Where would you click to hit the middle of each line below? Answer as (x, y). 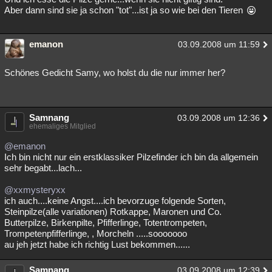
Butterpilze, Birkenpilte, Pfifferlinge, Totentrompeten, (106, 223)
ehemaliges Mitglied (63, 126)
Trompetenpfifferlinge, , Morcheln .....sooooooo (96, 233)
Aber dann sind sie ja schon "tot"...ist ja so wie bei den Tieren (125, 10)
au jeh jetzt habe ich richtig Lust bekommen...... (97, 244)
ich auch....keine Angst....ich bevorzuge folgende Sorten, (115, 201)
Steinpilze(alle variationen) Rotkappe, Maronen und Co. (113, 212)
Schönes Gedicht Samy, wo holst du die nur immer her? (115, 73)
